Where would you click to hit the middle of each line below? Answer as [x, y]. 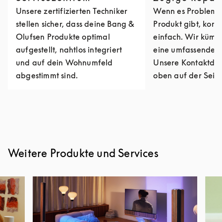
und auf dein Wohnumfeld [64, 62]
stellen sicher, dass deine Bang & [75, 24]
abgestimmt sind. [47, 75]
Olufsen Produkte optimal [63, 37]
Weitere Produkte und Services [83, 153]
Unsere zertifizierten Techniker [72, 11]
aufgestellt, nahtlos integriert [69, 50]
